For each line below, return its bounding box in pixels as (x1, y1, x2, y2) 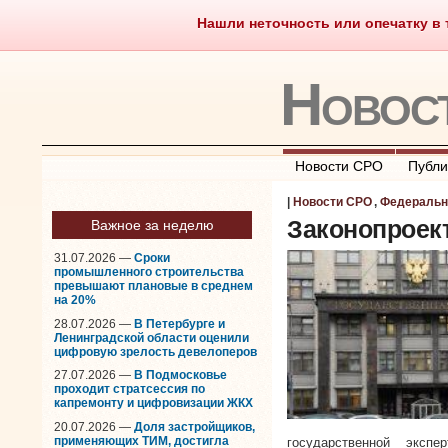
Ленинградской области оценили (54, 330, 249, 345)
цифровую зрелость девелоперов (54, 344, 257, 359)
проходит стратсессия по (54, 382, 205, 397)
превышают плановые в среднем (54, 279, 253, 293)
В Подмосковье (134, 368, 227, 383)
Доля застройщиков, (134, 419, 255, 434)
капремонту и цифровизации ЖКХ (54, 396, 253, 411)
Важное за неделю (90, 217, 214, 233)
